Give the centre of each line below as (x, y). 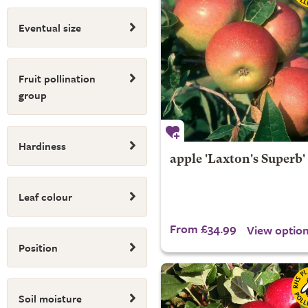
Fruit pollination (57, 78)
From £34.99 (203, 229)
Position (38, 247)
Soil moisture (50, 298)
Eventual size (50, 27)
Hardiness (42, 146)
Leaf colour (45, 197)
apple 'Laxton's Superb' (237, 160)
